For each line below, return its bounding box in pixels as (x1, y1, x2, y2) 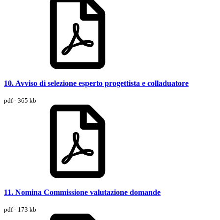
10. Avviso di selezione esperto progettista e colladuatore (4, 79, 189, 87)
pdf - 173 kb (4, 205, 36, 213)
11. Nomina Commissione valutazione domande (4, 188, 161, 196)
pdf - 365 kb (4, 96, 36, 104)
